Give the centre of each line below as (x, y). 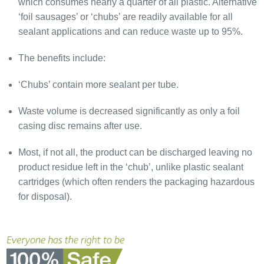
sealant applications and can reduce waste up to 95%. (130, 32)
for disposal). (45, 197)
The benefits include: (62, 58)
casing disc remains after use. (80, 126)
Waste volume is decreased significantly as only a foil (129, 111)
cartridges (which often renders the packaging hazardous (136, 182)
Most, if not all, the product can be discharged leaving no (135, 153)
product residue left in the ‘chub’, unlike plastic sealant (131, 167)
